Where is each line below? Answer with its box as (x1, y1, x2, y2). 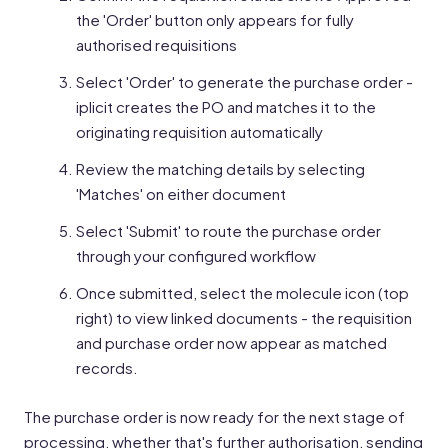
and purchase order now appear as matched (76, 333, 387, 352)
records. (76, 358, 138, 377)
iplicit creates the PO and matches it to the (76, 97, 376, 116)
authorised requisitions (76, 35, 237, 54)
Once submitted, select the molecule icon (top (76, 283, 409, 302)
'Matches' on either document (76, 184, 286, 203)
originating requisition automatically (76, 122, 323, 141)
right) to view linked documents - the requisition (76, 308, 412, 327)
